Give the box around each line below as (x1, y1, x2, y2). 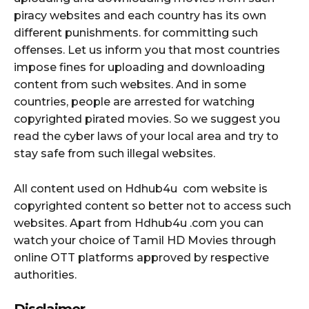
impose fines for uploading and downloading (14, 60, 265, 74)
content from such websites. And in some (14, 77, 246, 91)
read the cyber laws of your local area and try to (14, 129, 279, 143)
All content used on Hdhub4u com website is (14, 181, 268, 195)
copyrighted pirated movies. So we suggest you (14, 112, 280, 126)
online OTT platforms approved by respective (14, 250, 269, 264)
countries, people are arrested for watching (14, 94, 255, 108)
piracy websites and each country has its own (14, 8, 266, 22)
